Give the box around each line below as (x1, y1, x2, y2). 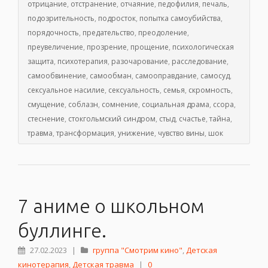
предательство (83, 28, 135, 38)
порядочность (28, 28, 79, 38)
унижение (118, 128, 154, 139)
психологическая (172, 42, 234, 53)
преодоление (138, 28, 187, 38)
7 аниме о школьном (18, 195, 205, 217)
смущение (28, 99, 65, 110)
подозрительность (28, 13, 95, 24)
